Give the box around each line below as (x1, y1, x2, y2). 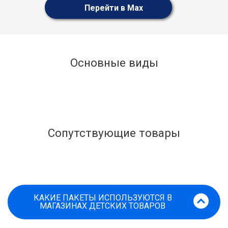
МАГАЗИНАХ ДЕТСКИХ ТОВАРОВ (40, 201, 165, 211)
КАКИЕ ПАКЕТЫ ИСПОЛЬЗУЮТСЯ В (33, 193, 172, 203)
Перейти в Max (82, 3, 143, 13)
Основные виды (70, 56, 158, 69)
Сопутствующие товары (48, 126, 180, 139)
